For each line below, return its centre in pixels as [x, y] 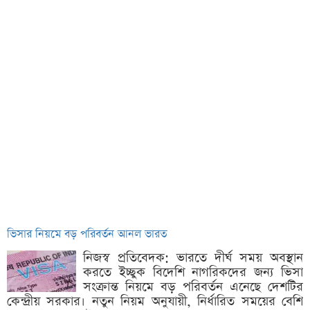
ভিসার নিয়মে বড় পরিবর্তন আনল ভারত [87, 235]
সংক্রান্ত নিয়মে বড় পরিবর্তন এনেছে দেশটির [193, 287]
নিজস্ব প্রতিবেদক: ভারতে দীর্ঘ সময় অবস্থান [193, 258]
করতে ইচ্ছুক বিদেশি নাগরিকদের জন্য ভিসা [193, 272]
